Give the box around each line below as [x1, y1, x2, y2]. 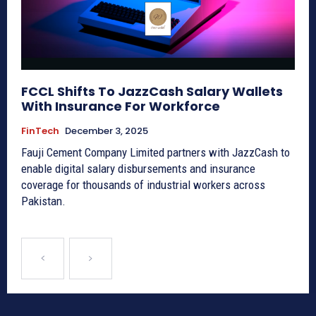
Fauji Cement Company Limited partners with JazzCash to [21, 145, 290, 159]
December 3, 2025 [65, 123, 148, 138]
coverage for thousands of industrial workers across [21, 177, 265, 192]
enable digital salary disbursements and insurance [21, 161, 255, 176]
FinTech [21, 123, 59, 138]
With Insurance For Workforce [21, 97, 220, 115]
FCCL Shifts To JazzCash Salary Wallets [21, 82, 283, 100]
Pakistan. [21, 193, 66, 208]
